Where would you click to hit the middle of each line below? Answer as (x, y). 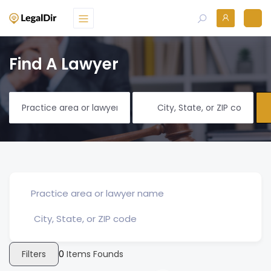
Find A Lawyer (64, 64)
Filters (34, 254)
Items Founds (94, 254)
